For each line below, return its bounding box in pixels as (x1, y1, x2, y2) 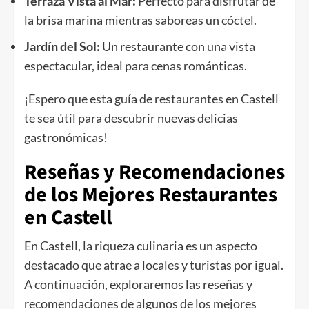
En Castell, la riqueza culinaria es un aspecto (24, 238, 257, 254)
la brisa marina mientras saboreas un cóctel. (24, 12, 257, 28)
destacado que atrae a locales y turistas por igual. (24, 257, 283, 273)
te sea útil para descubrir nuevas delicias (24, 110, 238, 126)
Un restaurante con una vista (100, 39, 255, 54)
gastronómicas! (24, 130, 108, 146)
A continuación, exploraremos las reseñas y (24, 277, 252, 292)
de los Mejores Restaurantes (24, 180, 277, 210)
